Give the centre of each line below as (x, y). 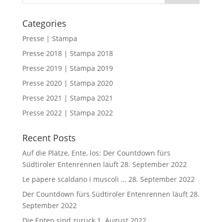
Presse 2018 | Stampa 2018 (67, 53)
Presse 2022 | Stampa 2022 (67, 112)
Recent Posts (49, 138)
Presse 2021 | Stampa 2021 (67, 98)
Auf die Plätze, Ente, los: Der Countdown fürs (96, 153)
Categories (44, 23)
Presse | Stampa (50, 38)
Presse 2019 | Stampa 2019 (67, 68)
